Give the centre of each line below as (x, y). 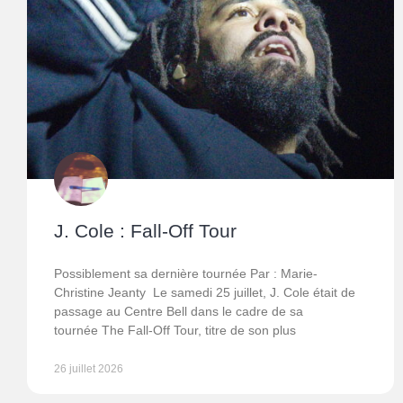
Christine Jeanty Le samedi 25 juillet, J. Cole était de (205, 293)
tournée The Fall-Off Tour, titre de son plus (175, 331)
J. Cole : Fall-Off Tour (145, 231)
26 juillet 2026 (89, 369)
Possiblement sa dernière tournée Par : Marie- (186, 274)
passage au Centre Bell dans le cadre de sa (179, 312)
